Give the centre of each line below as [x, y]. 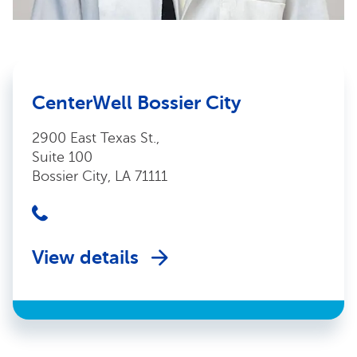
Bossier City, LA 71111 [100, 176]
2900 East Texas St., [96, 137]
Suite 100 [62, 157]
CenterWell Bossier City [137, 102]
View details [85, 257]
